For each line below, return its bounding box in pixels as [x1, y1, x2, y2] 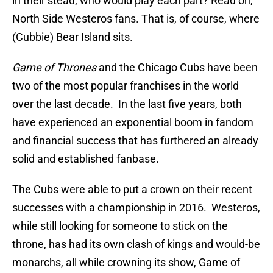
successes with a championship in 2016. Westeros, [12, 201, 260, 214]
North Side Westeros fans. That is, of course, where [12, 12, 260, 26]
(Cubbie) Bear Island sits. [12, 30, 133, 44]
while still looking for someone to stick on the [12, 219, 228, 233]
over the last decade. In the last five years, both [12, 97, 242, 111]
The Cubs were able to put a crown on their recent [12, 183, 252, 196]
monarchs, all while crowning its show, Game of [12, 256, 240, 269]
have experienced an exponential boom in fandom [12, 116, 253, 129]
